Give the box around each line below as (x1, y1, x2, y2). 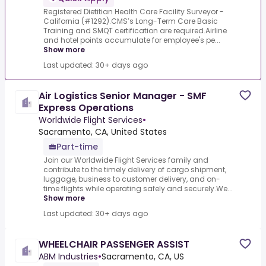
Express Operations (39, 101, 134, 115)
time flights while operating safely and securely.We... (43, 183, 233, 194)
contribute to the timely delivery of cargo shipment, (43, 164, 226, 175)
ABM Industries (39, 251, 98, 263)
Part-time (56, 141, 98, 153)
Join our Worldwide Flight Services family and (43, 155, 208, 166)
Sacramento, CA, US (102, 251, 184, 263)
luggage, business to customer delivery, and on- (43, 174, 220, 185)
